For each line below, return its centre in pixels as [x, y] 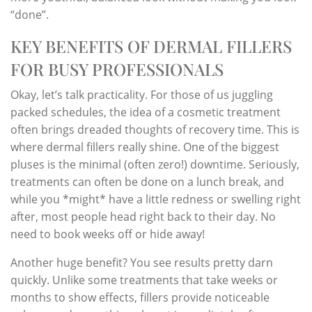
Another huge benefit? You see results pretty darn [142, 262]
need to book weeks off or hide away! [108, 234]
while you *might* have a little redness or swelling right [156, 199]
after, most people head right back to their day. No [143, 216]
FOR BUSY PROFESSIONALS [117, 69]
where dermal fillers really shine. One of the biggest [145, 147]
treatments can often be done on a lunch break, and [147, 181]
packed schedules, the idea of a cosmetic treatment [146, 112]
